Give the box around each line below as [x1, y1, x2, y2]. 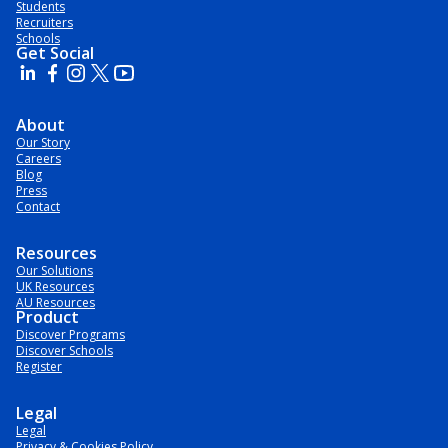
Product [16, 306, 79, 328]
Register [16, 358, 62, 375]
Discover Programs [16, 326, 125, 343]
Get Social [16, 42, 94, 64]
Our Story [16, 134, 70, 151]
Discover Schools [16, 342, 113, 359]
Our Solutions [16, 262, 93, 279]
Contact [16, 198, 60, 215]
